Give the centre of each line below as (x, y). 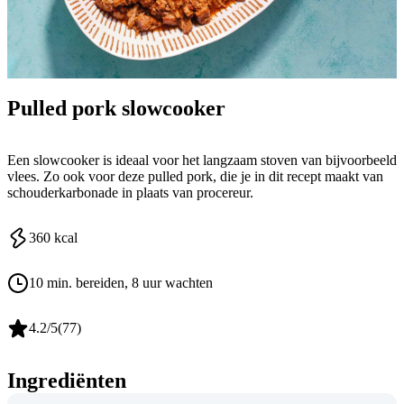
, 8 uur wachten (169, 283)
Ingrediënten (67, 381)
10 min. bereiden (77, 283)
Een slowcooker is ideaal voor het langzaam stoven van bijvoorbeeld (202, 161)
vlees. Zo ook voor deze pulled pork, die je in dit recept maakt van (195, 177)
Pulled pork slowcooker (116, 108)
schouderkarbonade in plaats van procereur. (130, 193)
